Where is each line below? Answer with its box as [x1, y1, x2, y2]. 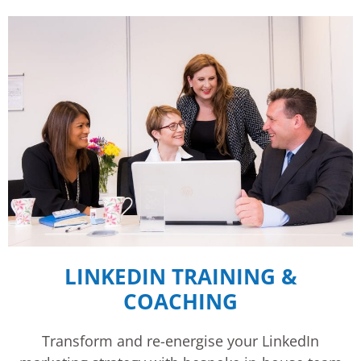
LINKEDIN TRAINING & [64, 261, 297, 291]
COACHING [123, 286, 238, 316]
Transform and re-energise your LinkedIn [42, 330, 319, 351]
